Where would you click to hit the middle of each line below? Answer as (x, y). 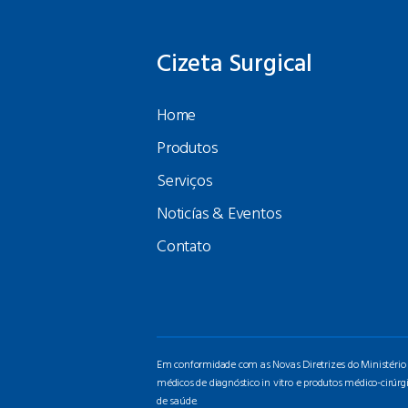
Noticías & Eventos (219, 214)
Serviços (185, 182)
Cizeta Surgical (235, 65)
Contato (184, 247)
